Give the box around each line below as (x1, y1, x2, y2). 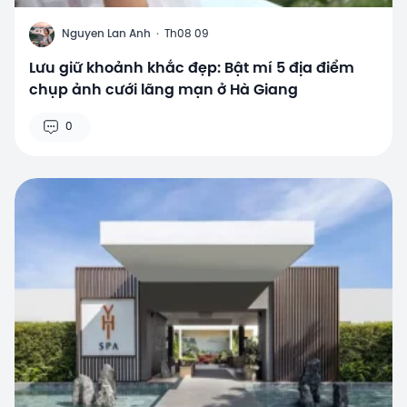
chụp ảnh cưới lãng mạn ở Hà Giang (29, 83, 298, 99)
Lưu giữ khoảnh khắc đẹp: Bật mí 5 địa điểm (29, 61, 354, 77)
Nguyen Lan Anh (62, 28, 151, 41)
